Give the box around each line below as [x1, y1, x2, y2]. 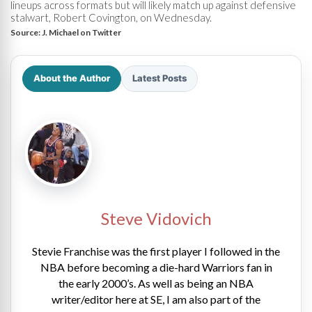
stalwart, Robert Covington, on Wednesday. [10, 10, 212, 24]
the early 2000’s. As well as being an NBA [58, 276, 253, 290]
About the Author [33, 72, 110, 84]
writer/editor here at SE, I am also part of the [52, 292, 260, 306]
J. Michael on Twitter [42, 26, 121, 38]
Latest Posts [132, 72, 187, 84]
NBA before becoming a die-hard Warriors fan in [40, 260, 272, 274]
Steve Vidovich [100, 208, 212, 228]
